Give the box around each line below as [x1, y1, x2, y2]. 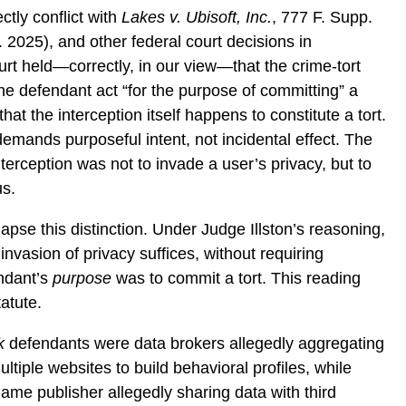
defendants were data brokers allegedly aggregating [5, 333, 385, 353]
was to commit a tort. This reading [111, 268, 362, 287]
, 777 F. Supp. [272, 7, 373, 26]
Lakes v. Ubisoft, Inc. [121, 7, 273, 26]
